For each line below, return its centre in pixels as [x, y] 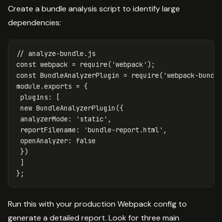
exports [58, 86]
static [92, 119]
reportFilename [48, 130]
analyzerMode [44, 119]
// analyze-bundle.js [56, 53]
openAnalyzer [44, 140]
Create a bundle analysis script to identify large [94, 8]
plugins [34, 97]
